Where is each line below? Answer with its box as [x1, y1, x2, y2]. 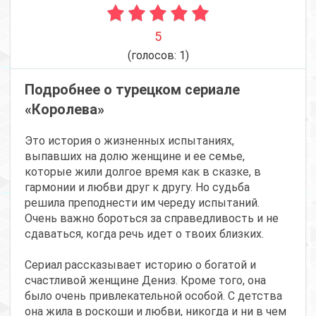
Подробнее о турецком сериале [25, 80, 240, 98]
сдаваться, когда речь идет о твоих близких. [25, 226, 264, 241]
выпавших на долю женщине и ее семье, [25, 149, 245, 163]
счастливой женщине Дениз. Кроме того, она [25, 273, 266, 287]
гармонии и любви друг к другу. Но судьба [25, 180, 250, 194]
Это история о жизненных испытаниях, [25, 133, 234, 147]
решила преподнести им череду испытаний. [25, 195, 260, 209]
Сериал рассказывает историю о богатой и [25, 257, 256, 272]
